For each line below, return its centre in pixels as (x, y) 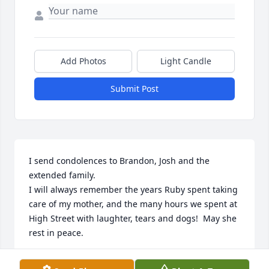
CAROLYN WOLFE (65, 261)
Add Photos (83, 61)
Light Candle (186, 61)
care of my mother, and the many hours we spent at (133, 204)
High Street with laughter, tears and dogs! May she (133, 219)
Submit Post (134, 89)
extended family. (65, 175)
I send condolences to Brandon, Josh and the (119, 161)
